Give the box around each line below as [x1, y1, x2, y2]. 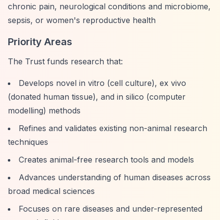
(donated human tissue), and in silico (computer [8, 92, 186, 102]
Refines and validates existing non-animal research [19, 123, 207, 133]
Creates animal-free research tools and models [19, 155, 194, 165]
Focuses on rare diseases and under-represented [19, 204, 202, 214]
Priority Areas [8, 36, 72, 48]
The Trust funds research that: [8, 56, 123, 66]
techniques [8, 137, 48, 147]
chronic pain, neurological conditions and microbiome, [8, 1, 211, 11]
